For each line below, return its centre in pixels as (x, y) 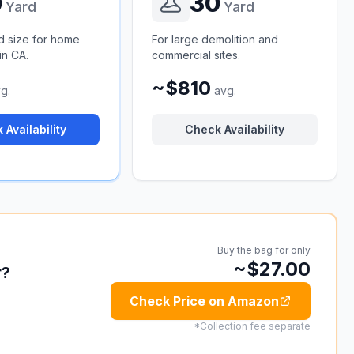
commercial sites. (196, 55)
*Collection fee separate (252, 326)
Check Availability (234, 129)
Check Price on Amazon (204, 301)
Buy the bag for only (264, 250)
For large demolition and (215, 39)
